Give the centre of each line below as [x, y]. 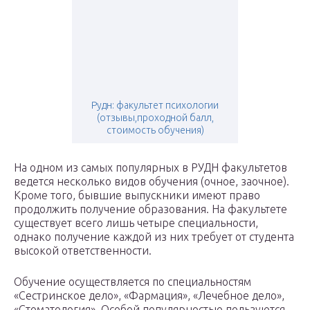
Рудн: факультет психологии [155, 106]
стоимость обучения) [155, 130]
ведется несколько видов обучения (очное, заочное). [152, 182]
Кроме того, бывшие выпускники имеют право [137, 195]
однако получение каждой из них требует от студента [154, 237]
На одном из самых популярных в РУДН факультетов [151, 168]
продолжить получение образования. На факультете [151, 209]
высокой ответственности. [83, 251]
